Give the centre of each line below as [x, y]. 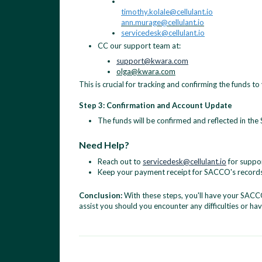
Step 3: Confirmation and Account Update [156, 105]
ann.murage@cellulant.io [163, 22]
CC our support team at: [139, 46]
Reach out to [120, 161]
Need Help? [104, 145]
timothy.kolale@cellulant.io [167, 12]
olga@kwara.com [146, 71]
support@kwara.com [152, 61]
